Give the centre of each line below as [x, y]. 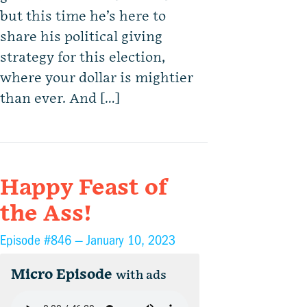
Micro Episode [62, 275]
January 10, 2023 [131, 241]
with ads [141, 275]
